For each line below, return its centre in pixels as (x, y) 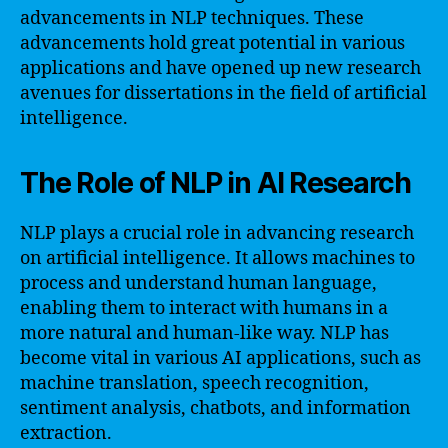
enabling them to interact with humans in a (204, 308)
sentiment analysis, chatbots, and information (215, 408)
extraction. (66, 433)
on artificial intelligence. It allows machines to (217, 258)
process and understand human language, (198, 283)
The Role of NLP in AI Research (216, 182)
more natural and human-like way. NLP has (204, 333)
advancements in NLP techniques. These (192, 18)
